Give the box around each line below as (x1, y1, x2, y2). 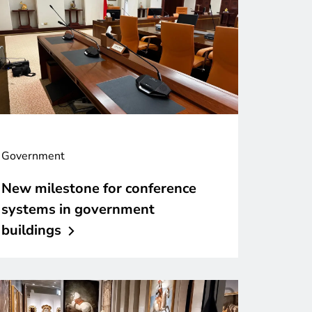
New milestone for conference (1, 178, 196, 198)
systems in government (1, 199, 155, 219)
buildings (1, 220, 61, 240)
